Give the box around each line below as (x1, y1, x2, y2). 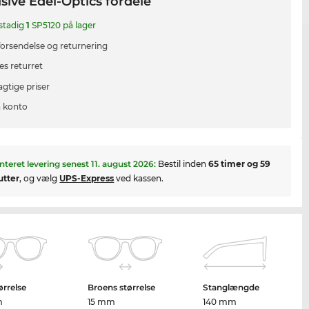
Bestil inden (158, 158, 209, 169)
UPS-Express (59, 172, 114, 183)
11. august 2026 (91, 158, 154, 169)
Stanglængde (202, 281, 259, 292)
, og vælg (19, 172, 60, 183)
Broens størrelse (88, 281, 156, 292)
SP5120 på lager (30, 20, 97, 31)
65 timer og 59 (208, 158, 271, 169)
